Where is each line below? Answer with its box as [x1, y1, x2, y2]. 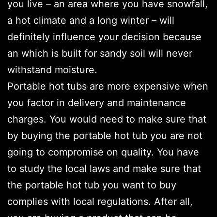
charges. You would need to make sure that [7, 113, 206, 125]
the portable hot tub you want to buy [7, 179, 176, 191]
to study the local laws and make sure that [7, 163, 201, 175]
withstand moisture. [7, 64, 97, 76]
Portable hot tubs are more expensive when [7, 80, 208, 93]
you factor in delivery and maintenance [7, 97, 186, 109]
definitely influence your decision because [7, 31, 201, 43]
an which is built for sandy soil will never [7, 47, 192, 60]
